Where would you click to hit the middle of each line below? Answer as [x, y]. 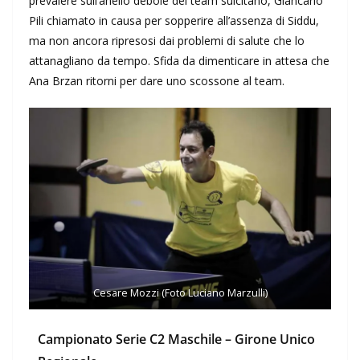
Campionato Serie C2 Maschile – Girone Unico [176, 339]
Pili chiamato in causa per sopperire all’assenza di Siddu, [174, 21]
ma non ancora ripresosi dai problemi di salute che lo [167, 41]
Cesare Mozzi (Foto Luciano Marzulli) [180, 292]
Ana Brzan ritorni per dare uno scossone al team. [157, 81]
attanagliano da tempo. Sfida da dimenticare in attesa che [179, 61]
